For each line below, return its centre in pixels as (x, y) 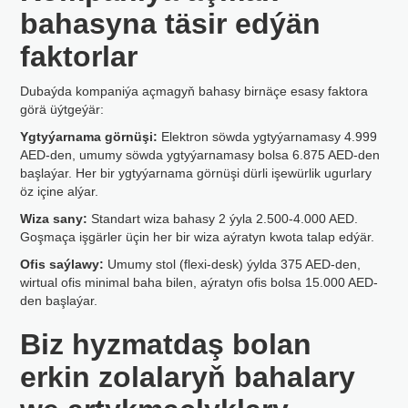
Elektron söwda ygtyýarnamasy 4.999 (268, 137)
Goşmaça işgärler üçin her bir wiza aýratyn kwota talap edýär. (198, 237)
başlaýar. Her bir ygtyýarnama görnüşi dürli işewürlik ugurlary (196, 173)
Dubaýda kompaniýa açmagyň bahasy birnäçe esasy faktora (194, 91)
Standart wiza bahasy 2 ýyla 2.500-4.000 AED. (223, 219)
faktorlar (79, 56)
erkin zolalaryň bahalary (188, 377)
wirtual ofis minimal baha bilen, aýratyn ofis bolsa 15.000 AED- (199, 282)
